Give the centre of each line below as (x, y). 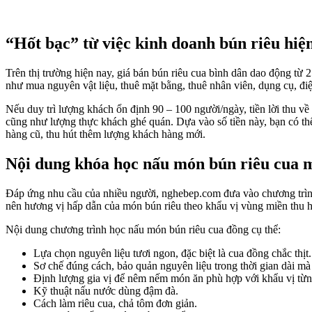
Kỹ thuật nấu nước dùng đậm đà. (106, 290)
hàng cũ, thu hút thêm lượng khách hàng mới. (106, 134)
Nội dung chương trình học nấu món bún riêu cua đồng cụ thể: (143, 229)
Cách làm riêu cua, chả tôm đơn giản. (115, 303)
